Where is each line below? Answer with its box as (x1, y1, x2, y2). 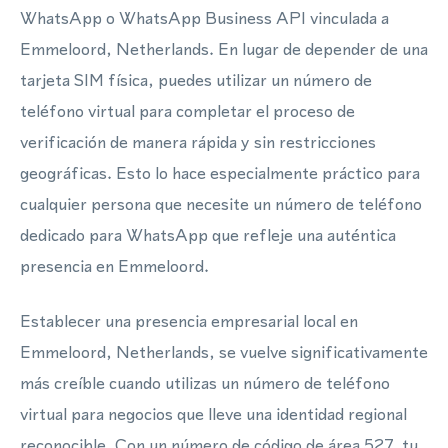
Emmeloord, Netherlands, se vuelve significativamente (20, 340, 428, 364)
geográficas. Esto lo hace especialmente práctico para (20, 161, 420, 185)
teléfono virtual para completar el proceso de (20, 99, 355, 123)
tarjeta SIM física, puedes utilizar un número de (20, 68, 372, 92)
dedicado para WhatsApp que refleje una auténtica (20, 223, 396, 247)
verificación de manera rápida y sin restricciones (20, 130, 376, 154)
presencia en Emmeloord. (20, 254, 209, 278)
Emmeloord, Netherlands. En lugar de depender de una (20, 37, 428, 61)
